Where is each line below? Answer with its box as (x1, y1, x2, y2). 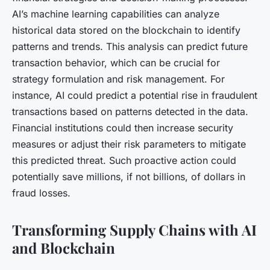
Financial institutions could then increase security (12, 121, 233, 134)
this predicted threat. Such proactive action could (12, 154, 236, 166)
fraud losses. (12, 186, 71, 199)
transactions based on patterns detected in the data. (12, 105, 248, 118)
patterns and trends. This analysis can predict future (12, 40, 248, 52)
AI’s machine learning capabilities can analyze (12, 7, 219, 20)
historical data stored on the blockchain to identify (12, 24, 240, 36)
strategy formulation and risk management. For (12, 72, 225, 85)
